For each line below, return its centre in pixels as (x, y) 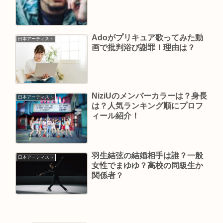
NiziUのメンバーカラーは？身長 (149, 96)
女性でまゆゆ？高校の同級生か (147, 166)
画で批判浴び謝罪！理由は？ (143, 48)
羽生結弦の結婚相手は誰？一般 (147, 156)
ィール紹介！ (115, 115)
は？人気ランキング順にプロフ (147, 106)
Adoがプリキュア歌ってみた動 (147, 38)
